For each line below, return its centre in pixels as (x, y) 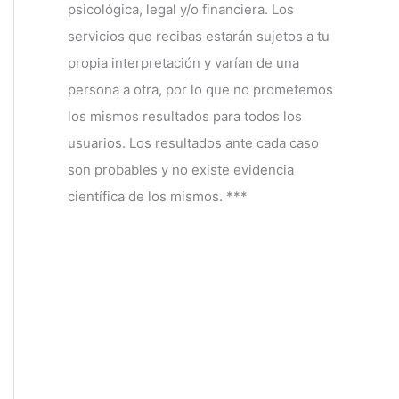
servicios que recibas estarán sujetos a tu (199, 36)
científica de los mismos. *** (158, 196)
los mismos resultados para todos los (185, 116)
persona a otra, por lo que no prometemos (200, 89)
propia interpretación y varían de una (183, 62)
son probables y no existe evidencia (181, 169)
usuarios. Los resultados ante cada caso (193, 142)
